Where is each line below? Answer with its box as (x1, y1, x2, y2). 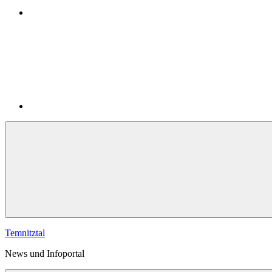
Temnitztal (5, 228, 45, 238)
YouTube (29, 18, 64, 28)
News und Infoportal (5, 248, 84, 259)
